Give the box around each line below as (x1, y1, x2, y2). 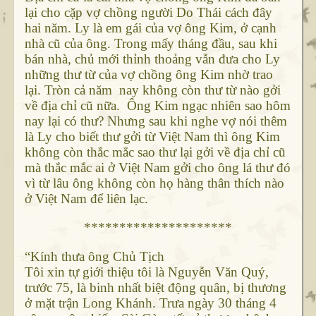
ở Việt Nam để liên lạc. (24, 191, 155, 207)
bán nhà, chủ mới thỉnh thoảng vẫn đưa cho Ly (24, 51, 280, 67)
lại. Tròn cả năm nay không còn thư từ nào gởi (24, 83, 281, 98)
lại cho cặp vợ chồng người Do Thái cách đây (24, 5, 272, 20)
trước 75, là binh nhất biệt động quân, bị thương (24, 280, 286, 296)
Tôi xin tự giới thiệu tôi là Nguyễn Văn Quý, (24, 265, 269, 280)
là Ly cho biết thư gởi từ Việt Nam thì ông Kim (24, 129, 280, 145)
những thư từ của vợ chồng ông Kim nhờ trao (24, 67, 273, 83)
